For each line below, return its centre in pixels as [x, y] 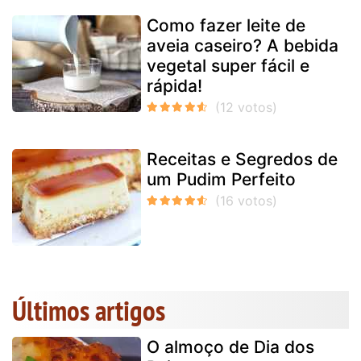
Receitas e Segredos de [242, 160]
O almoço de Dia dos [230, 347]
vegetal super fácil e [228, 66]
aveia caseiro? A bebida [243, 46]
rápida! [174, 86]
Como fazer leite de [226, 26]
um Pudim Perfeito [221, 180]
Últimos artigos [89, 311]
